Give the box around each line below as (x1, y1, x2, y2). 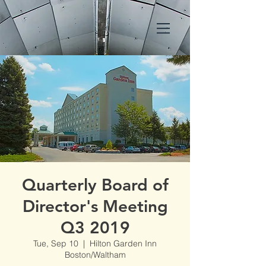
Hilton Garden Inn (90, 238, 157, 249)
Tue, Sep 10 (33, 238, 78, 249)
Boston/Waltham (64, 249, 126, 260)
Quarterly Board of (21, 175, 169, 195)
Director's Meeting (22, 196, 168, 216)
